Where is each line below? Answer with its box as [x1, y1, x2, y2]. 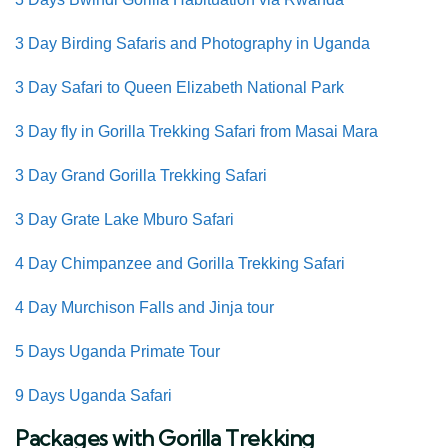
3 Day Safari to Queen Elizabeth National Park [15, 78, 344, 96]
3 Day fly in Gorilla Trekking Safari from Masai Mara [15, 122, 378, 140]
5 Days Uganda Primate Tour [15, 342, 220, 360]
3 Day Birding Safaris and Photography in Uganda [15, 34, 370, 52]
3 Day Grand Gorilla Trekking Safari [15, 166, 267, 184]
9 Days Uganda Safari [15, 386, 172, 404]
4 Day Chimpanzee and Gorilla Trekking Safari [15, 254, 345, 272]
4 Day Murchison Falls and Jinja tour [15, 298, 274, 316]
